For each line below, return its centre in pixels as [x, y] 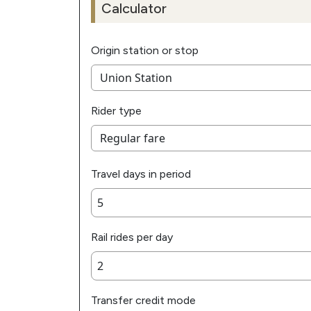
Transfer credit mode [143, 301]
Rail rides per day [132, 237]
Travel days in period [141, 174]
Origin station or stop [145, 51]
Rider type [116, 111]
